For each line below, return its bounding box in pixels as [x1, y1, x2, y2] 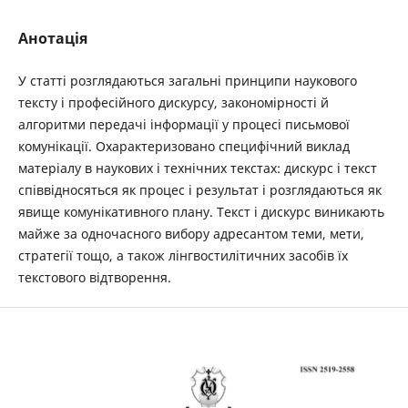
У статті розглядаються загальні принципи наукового [17, 72, 357, 89]
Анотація [17, 27, 87, 48]
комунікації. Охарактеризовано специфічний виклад [17, 138, 350, 155]
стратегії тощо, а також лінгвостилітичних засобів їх [17, 247, 348, 264]
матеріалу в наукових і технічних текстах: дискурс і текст [17, 159, 377, 177]
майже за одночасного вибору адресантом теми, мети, [17, 225, 364, 242]
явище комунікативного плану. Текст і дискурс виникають [17, 203, 384, 220]
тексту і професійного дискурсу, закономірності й [17, 94, 329, 111]
